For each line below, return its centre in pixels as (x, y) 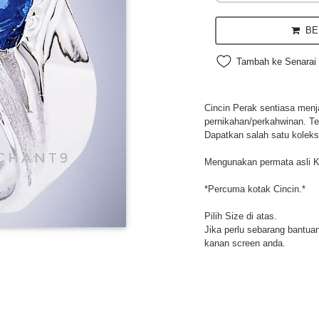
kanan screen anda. (245, 243)
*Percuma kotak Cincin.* (255, 189)
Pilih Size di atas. (240, 216)
